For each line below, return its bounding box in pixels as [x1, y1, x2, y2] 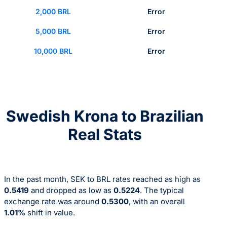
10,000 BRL [33, 46, 72, 55]
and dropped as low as [29, 185, 113, 196]
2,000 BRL [35, 7, 71, 16]
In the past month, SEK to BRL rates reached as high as [4, 174, 201, 184]
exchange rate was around [4, 197, 101, 207]
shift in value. [25, 208, 75, 218]
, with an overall [129, 197, 185, 207]
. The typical [140, 185, 184, 196]
